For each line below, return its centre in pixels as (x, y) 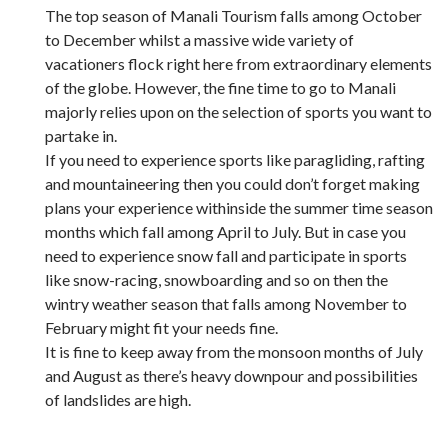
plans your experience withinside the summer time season (239, 207)
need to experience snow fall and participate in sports (226, 255)
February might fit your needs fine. (161, 327)
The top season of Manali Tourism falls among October (233, 15)
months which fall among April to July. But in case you (225, 231)
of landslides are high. (118, 399)
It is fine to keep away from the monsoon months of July (234, 351)
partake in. (81, 135)
